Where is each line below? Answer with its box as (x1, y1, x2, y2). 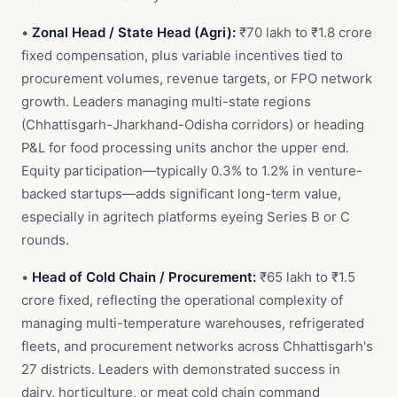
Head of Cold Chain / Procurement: (32, 269, 256, 285)
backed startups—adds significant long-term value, (21, 185, 341, 202)
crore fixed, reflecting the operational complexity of (21, 292, 343, 308)
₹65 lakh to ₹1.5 (256, 269, 355, 285)
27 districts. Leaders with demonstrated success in (21, 361, 340, 378)
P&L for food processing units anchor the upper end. (21, 139, 349, 156)
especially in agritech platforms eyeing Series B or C (21, 208, 350, 225)
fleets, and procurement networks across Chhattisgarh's (21, 338, 373, 354)
